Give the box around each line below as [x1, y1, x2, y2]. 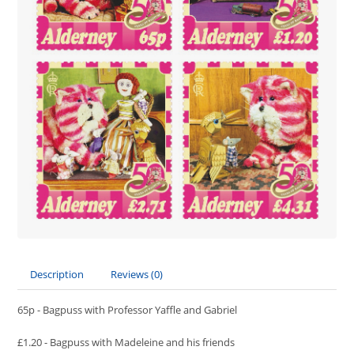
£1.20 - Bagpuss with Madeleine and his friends [17, 334, 235, 349]
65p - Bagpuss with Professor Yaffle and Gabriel [17, 302, 238, 317]
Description [30, 266, 85, 281]
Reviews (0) [111, 266, 164, 281]
